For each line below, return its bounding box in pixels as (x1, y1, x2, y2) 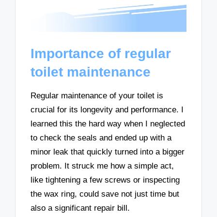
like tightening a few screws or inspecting (31, 175, 180, 185)
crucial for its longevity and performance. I (31, 105, 184, 115)
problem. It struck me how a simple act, (31, 161, 174, 171)
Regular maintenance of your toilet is (31, 91, 164, 101)
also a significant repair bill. (31, 203, 130, 213)
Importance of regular (31, 46, 171, 61)
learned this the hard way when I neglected (31, 119, 186, 129)
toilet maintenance (31, 64, 151, 79)
